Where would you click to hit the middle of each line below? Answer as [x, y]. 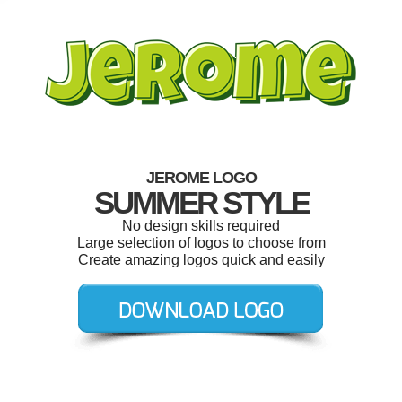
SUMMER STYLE [201, 202]
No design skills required [201, 226]
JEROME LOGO [201, 178]
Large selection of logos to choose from [201, 243]
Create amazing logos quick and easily [201, 260]
